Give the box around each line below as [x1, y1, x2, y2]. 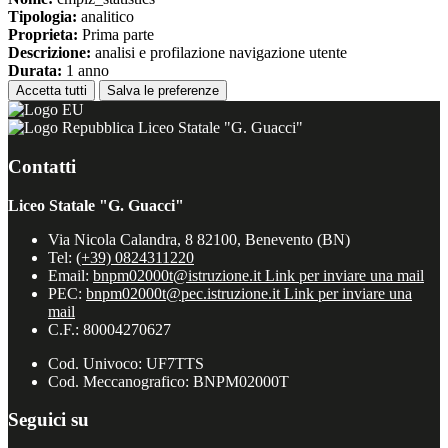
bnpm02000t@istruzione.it [93, 266, 265, 284]
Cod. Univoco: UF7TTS [48, 354, 204, 372]
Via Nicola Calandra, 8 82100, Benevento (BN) [48, 230, 350, 248]
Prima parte [78, 26, 154, 44]
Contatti [8, 155, 76, 177]
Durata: [8, 62, 62, 80]
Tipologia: [8, 8, 77, 26]
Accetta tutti [16, 83, 87, 99]
